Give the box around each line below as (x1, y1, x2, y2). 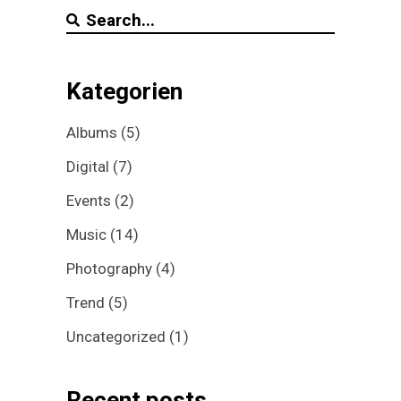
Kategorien (66, 78, 183, 106)
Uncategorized (66, 328, 166, 346)
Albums (66, 124, 117, 142)
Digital (66, 158, 109, 176)
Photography (66, 260, 152, 278)
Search (66, 10, 107, 27)
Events (66, 192, 111, 210)
